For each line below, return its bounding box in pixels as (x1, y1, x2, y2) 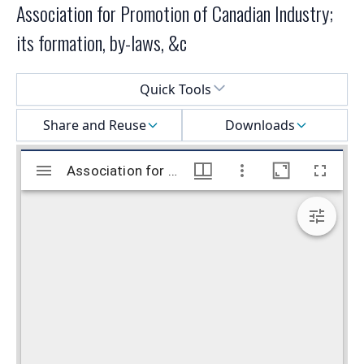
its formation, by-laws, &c (16, 28, 187, 58)
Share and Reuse (42, 116, 146, 135)
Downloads (225, 116, 295, 135)
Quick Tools (140, 80, 211, 99)
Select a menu (15, 73, 102, 92)
